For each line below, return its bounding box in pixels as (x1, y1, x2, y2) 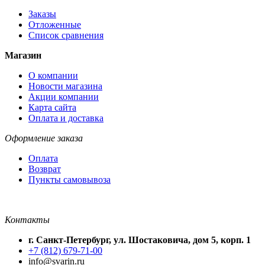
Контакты (5, 214, 50, 225)
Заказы (28, 8, 56, 19)
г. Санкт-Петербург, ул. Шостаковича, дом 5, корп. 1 (28, 234, 251, 245)
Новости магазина (28, 80, 102, 91)
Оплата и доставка (28, 112, 104, 123)
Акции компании (28, 91, 99, 102)
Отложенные (28, 19, 81, 30)
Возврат (28, 163, 61, 174)
